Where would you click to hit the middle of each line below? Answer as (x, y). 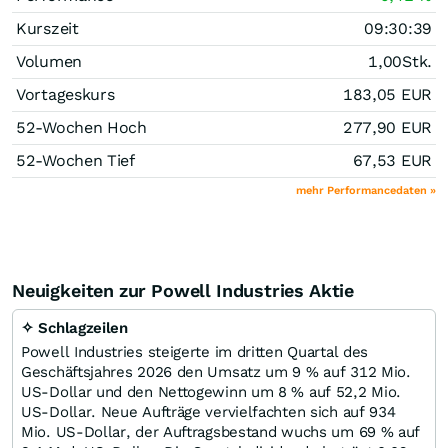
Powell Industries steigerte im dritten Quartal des (195, 351)
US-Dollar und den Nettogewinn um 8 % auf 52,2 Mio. (211, 391)
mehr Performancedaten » (366, 190)
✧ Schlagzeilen (74, 327)
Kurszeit (47, 28)
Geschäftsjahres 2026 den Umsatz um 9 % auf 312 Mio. (216, 371)
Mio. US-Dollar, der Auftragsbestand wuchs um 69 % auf (221, 431)
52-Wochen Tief (75, 160)
